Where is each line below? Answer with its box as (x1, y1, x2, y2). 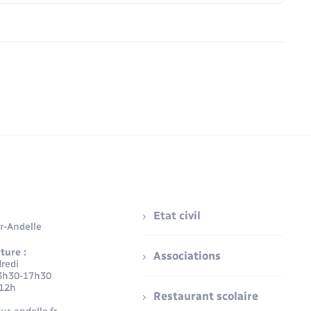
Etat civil (153, 209, 201, 223)
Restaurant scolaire (153, 289, 259, 303)
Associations (153, 249, 221, 263)
